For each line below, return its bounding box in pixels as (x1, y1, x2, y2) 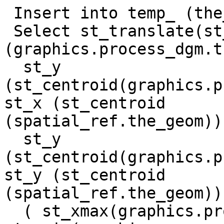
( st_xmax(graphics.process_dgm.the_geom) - (4, 202, 23, 220)
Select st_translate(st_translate (4, 22, 13, 40)
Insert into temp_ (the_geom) (4, 4, 13, 22)
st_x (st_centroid (4, 94, 175, 112)
